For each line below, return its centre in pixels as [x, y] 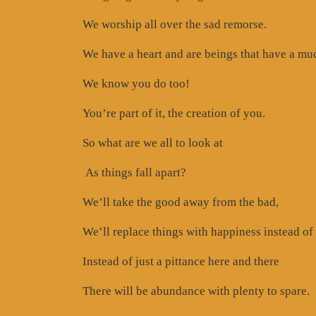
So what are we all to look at [153, 142]
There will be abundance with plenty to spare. [196, 291]
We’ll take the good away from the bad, [181, 202]
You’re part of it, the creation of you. [174, 113]
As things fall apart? [134, 172]
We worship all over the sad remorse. [175, 24]
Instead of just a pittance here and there [181, 261]
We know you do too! [136, 83]
